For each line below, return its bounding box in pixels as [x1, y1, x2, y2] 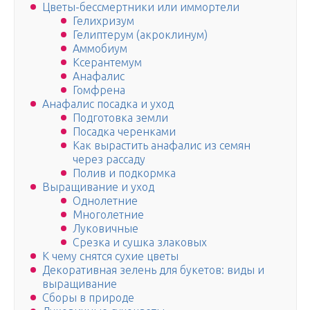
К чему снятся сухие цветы [42, 250, 179, 263]
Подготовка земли [73, 111, 168, 125]
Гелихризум [73, 15, 134, 28]
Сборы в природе [42, 291, 134, 304]
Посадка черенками [73, 125, 176, 138]
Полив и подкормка [73, 167, 176, 180]
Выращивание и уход [42, 181, 154, 194]
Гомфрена [73, 84, 125, 97]
